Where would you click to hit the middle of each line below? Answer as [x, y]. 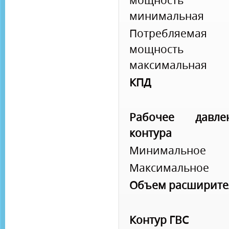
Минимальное [168, 150]
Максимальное [169, 168]
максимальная [168, 65]
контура [151, 133]
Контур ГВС [159, 220]
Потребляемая [168, 33]
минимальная [167, 16]
